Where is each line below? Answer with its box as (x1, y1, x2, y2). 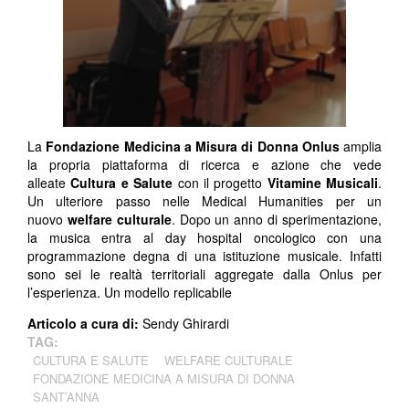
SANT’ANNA (33, 387, 100, 405)
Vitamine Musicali (267, 173, 378, 192)
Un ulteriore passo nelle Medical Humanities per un (27, 191, 382, 210)
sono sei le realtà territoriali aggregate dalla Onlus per (27, 264, 382, 283)
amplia (339, 136, 382, 155)
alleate (27, 173, 71, 192)
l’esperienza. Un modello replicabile (27, 282, 232, 301)
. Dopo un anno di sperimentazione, (171, 209, 383, 228)
